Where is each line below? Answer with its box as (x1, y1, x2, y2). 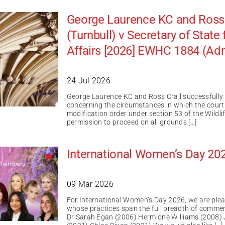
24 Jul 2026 (66, 76, 111, 85)
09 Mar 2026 (66, 179, 114, 189)
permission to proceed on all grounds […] (66, 118, 197, 127)
